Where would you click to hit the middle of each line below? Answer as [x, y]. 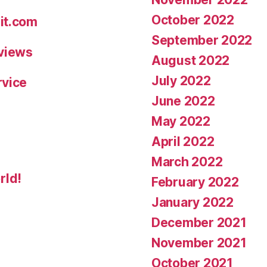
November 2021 [199, 243]
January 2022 [193, 202]
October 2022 [193, 20]
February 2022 [195, 182]
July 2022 [181, 80]
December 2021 [199, 222]
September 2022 [202, 40]
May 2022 [181, 121]
